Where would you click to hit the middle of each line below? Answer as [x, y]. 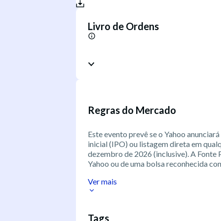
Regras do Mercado [132, 110]
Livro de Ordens [123, 26]
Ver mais [102, 181]
